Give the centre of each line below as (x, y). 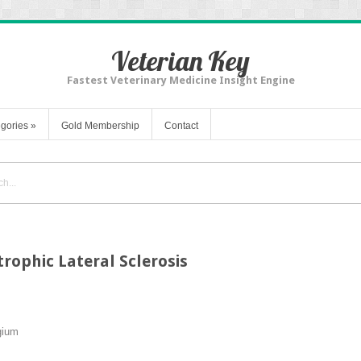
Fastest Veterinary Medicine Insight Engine (180, 80)
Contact (181, 125)
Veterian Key (180, 61)
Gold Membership (100, 125)
